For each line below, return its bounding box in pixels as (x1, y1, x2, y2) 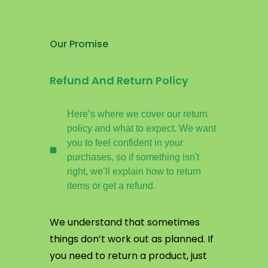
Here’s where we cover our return (67, 109, 208, 119)
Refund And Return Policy (50, 73, 188, 88)
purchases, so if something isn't (67, 152, 199, 162)
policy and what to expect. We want (67, 123, 216, 133)
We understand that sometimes (50, 215, 200, 229)
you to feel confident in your (67, 138, 183, 148)
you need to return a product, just (50, 249, 207, 263)
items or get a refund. (67, 181, 156, 191)
